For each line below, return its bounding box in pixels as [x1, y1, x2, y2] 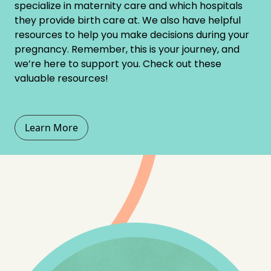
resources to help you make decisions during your [15, 27, 249, 42]
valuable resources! [15, 71, 111, 85]
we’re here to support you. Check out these [15, 56, 221, 71]
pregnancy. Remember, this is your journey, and [15, 42, 240, 56]
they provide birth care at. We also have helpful [15, 13, 241, 27]
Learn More [25, 120, 78, 134]
